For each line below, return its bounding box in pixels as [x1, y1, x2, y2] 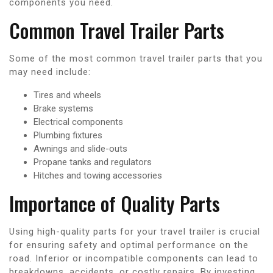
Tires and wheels [34, 89, 101, 101]
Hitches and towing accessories [34, 169, 162, 181]
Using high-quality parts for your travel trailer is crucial [9, 225, 260, 237]
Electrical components [34, 116, 123, 127]
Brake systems [34, 102, 93, 114]
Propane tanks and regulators [34, 156, 152, 168]
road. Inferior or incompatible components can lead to [9, 252, 258, 264]
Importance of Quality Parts [9, 188, 220, 218]
